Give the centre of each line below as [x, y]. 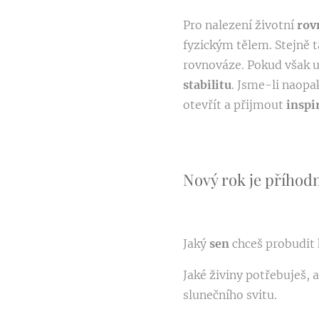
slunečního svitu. [231, 295]
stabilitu [207, 85]
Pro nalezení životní [240, 25]
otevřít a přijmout [235, 105]
